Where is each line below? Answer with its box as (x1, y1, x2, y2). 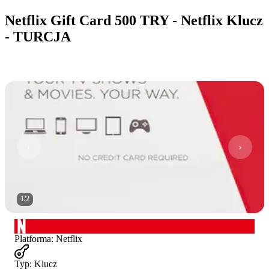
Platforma (14, 233, 51, 244)
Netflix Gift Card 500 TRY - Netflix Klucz (5, 12, 263, 28)
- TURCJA (5, 28, 71, 44)
